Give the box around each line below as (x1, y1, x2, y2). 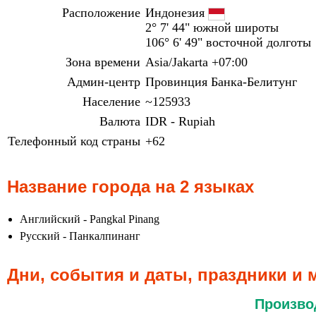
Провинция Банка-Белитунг (145, 75, 297, 89)
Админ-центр (67, 75, 140, 89)
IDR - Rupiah (145, 114, 215, 128)
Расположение (62, 6, 140, 20)
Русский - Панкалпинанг (20, 230, 140, 242)
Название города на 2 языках (7, 177, 254, 196)
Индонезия (145, 6, 208, 20)
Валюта (99, 114, 140, 128)
